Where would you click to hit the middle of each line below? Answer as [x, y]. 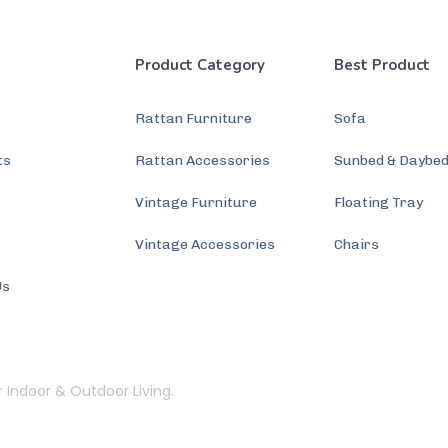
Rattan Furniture [194, 118]
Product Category [200, 65]
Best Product [382, 65]
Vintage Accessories [205, 244]
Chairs [357, 244]
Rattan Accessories [203, 160]
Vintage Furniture [196, 202]
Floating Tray [379, 202]
